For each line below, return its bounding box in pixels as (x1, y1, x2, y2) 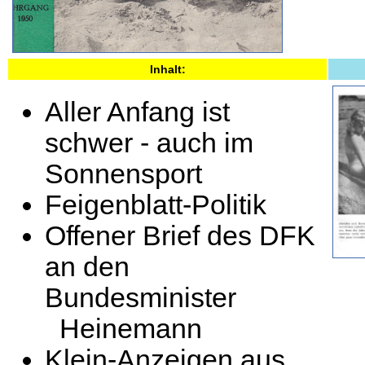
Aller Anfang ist (45, 97, 230, 127)
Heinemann (45, 314, 202, 344)
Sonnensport (45, 159, 202, 189)
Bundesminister (45, 283, 236, 313)
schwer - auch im (45, 128, 253, 158)
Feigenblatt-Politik (45, 190, 266, 220)
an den (45, 252, 130, 282)
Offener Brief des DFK (45, 221, 315, 251)
